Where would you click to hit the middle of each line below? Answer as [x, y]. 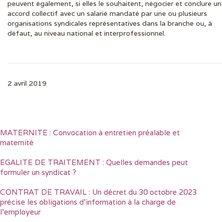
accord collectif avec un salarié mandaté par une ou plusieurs [107, 13]
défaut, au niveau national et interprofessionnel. [86, 33]
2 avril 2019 [27, 83]
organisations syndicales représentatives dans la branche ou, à [110, 23]
